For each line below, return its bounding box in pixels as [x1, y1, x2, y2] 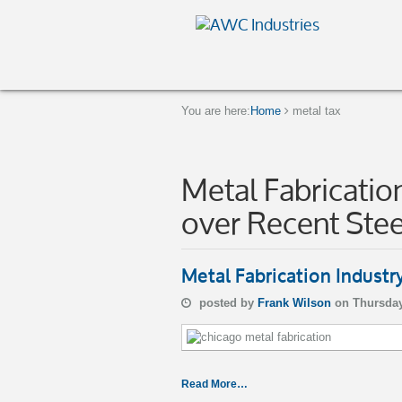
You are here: [181, 104, 250, 118]
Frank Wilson [258, 296, 335, 310]
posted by [196, 296, 258, 310]
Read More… [181, 378, 248, 390]
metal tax [293, 104, 341, 118]
